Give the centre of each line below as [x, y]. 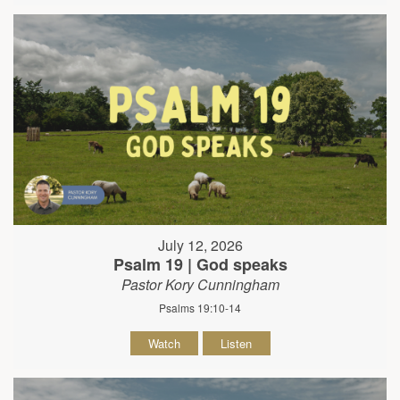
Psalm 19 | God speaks [200, 264]
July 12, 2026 [200, 245]
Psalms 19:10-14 [200, 307]
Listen [236, 343]
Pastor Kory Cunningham [200, 284]
